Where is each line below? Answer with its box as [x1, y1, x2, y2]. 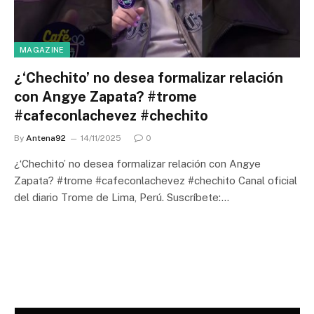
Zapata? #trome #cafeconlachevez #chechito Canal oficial [14, 174, 297, 186]
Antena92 [26, 132, 66, 143]
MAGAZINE [20, 45, 64, 54]
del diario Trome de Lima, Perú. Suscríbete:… [14, 191, 229, 203]
